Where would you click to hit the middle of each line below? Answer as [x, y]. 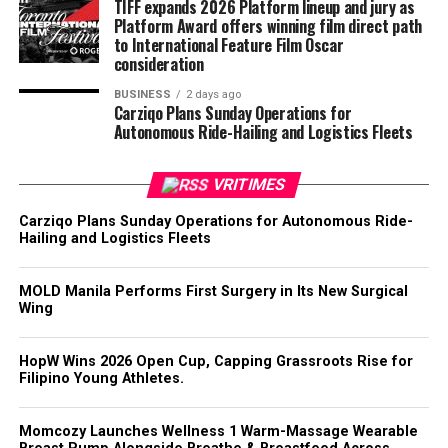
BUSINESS [142, 94]
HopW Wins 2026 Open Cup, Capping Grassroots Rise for [215, 361]
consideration [158, 63]
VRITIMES [249, 184]
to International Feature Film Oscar [228, 44]
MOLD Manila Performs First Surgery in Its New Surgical [213, 291]
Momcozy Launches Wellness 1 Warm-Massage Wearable [218, 431]
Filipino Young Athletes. [101, 378]
